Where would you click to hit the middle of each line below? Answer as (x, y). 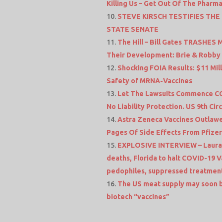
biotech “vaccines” (138, 196)
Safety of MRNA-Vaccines (150, 81)
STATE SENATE (133, 29)
